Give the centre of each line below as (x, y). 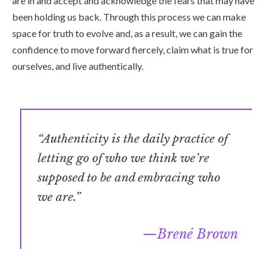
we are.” (59, 197)
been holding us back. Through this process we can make (129, 16)
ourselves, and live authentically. (79, 66)
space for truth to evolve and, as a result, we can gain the (127, 33)
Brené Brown (197, 234)
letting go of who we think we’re (124, 158)
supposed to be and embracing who (129, 178)
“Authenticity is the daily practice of (133, 139)
